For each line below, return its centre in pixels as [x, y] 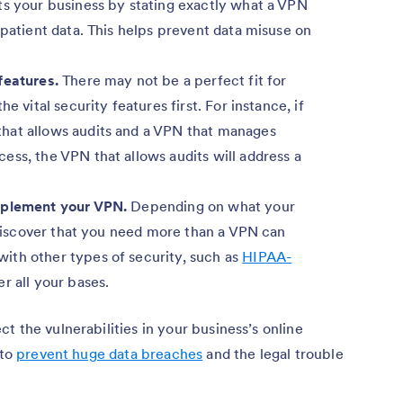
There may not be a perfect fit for [175, 81]
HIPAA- [267, 257]
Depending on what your [211, 206]
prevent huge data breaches [110, 354]
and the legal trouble [273, 354]
